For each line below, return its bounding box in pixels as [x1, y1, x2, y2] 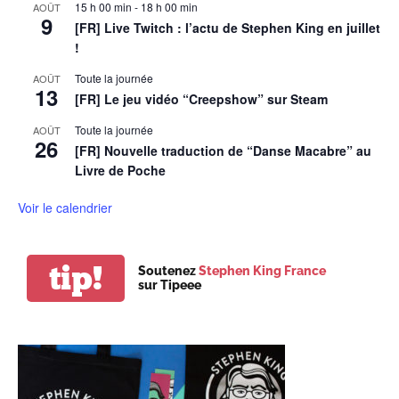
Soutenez [138, 264, 199, 279]
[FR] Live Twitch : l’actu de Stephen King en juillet [75, 18, 380, 37]
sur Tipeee [138, 278, 201, 293]
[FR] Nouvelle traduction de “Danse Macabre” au [75, 141, 371, 159]
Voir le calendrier [18, 198, 112, 216]
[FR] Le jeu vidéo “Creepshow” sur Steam [75, 89, 328, 108]
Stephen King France [199, 264, 326, 279]
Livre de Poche [75, 160, 166, 179]
